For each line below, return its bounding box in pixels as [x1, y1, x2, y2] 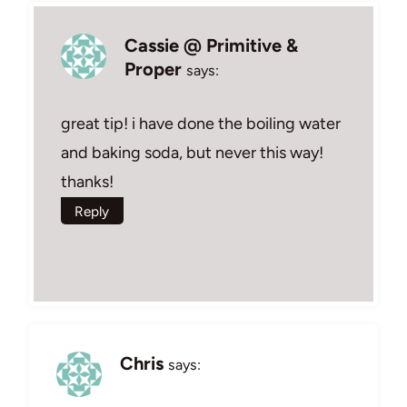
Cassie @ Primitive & [124, 35, 298, 57]
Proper [124, 58, 182, 81]
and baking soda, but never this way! [61, 142, 323, 163]
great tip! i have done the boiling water [61, 113, 341, 134]
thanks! [61, 171, 114, 192]
